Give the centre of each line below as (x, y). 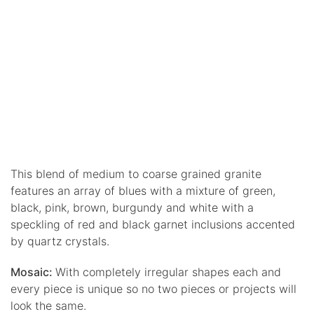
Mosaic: (33, 272)
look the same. (48, 305)
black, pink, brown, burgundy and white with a (132, 207)
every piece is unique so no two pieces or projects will (153, 288)
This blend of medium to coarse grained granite (136, 173)
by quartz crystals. (60, 241)
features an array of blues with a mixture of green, (143, 190)
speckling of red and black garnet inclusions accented (153, 224)
